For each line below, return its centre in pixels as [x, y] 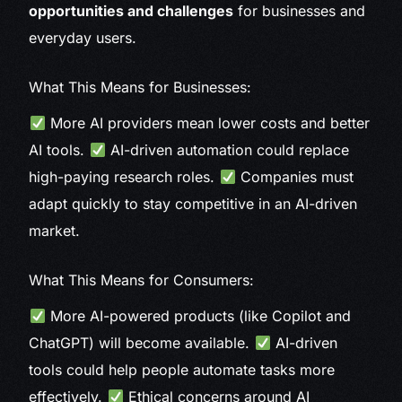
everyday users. [83, 38]
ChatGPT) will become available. [142, 343]
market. [55, 231]
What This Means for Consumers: [142, 280]
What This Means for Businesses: [140, 87]
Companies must [294, 177]
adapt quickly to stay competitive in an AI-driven [193, 204]
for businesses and [300, 11]
